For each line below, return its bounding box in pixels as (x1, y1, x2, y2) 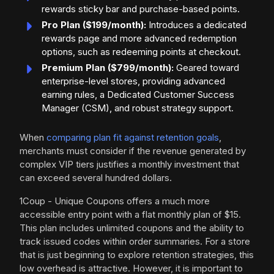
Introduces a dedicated (146, 19, 246, 31)
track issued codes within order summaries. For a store (20, 235, 250, 248)
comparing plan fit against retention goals (46, 131, 219, 144)
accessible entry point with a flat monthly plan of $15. (20, 209, 241, 221)
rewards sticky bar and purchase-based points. (42, 3, 240, 15)
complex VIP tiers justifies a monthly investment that (20, 158, 239, 171)
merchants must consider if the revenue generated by (20, 145, 246, 157)
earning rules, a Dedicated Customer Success (42, 89, 234, 101)
